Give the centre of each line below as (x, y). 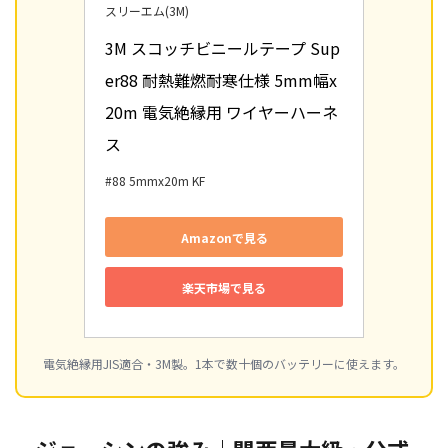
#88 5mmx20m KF (155, 181)
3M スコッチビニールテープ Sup (222, 48)
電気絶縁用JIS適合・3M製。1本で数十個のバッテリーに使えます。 (224, 364)
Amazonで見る (224, 237)
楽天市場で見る (224, 287)
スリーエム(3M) (147, 11)
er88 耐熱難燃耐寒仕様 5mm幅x (221, 80)
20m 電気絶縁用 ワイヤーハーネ (221, 112)
